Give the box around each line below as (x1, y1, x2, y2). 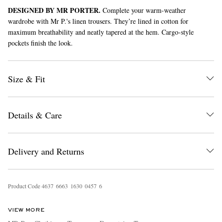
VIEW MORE (8, 208, 45, 213)
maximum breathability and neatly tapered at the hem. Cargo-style (8, 27, 194, 37)
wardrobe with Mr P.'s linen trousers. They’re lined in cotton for (8, 16, 188, 26)
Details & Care (8, 109, 62, 121)
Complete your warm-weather (101, 5, 186, 15)
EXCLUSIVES (53, 92, 103, 99)
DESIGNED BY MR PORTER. (8, 5, 101, 16)
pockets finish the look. (8, 38, 73, 48)
